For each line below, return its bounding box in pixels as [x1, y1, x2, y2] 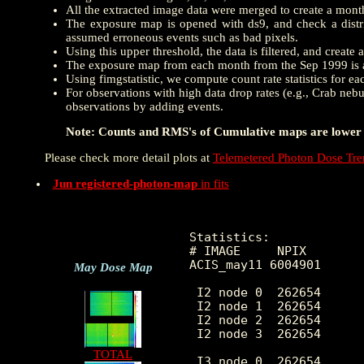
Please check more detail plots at [45, 150, 213, 164]
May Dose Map [73, 261, 153, 275]
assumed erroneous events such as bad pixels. [66, 30, 298, 44]
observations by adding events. [66, 99, 223, 113]
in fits [197, 176, 229, 190]
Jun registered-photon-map [52, 176, 197, 190]
